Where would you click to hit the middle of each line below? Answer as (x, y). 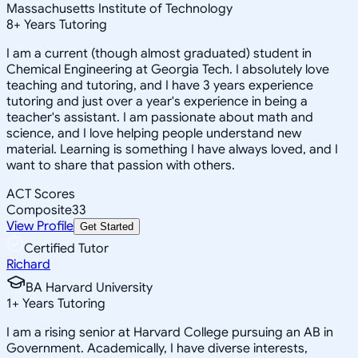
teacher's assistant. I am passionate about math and (160, 117)
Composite (39, 210)
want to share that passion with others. (121, 165)
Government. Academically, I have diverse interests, (157, 348)
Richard (28, 264)
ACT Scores (41, 194)
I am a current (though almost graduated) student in (159, 53)
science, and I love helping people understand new (154, 133)
